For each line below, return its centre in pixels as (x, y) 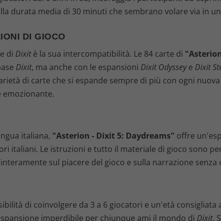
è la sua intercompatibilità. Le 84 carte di (108, 54)
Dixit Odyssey (163, 67)
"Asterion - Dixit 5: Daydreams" (113, 136)
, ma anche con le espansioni (86, 67)
